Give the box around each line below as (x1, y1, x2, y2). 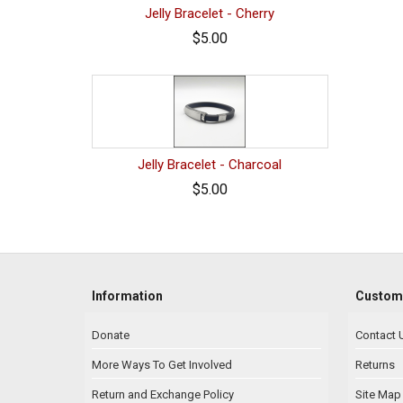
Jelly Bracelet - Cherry (145, 4, 275, 22)
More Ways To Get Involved (92, 357, 232, 372)
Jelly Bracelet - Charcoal (138, 156, 282, 173)
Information (92, 288, 163, 303)
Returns (354, 357, 395, 372)
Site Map (354, 387, 401, 401)
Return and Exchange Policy (92, 387, 234, 401)
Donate (92, 327, 130, 342)
